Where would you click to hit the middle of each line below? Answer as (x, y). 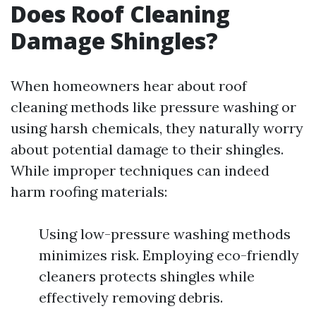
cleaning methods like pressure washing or (153, 107)
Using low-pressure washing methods (165, 234)
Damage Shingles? (114, 41)
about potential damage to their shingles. (147, 149)
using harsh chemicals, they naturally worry (157, 128)
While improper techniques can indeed (140, 170)
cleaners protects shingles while (147, 276)
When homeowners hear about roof (129, 86)
